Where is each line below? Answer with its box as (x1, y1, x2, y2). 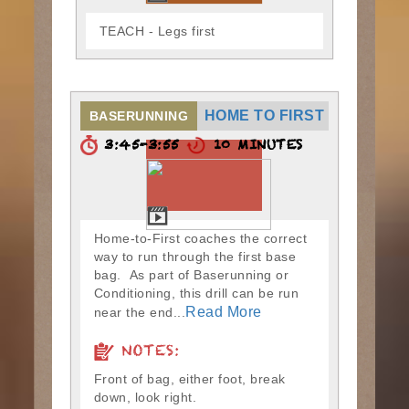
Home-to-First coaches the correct (93, 231, 308, 246)
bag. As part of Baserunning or (93, 267, 289, 283)
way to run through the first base (93, 249, 297, 265)
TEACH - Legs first (99, 24, 215, 39)
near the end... (93, 305, 186, 320)
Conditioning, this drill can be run (93, 286, 299, 301)
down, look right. (93, 390, 197, 405)
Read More (185, 304, 262, 320)
